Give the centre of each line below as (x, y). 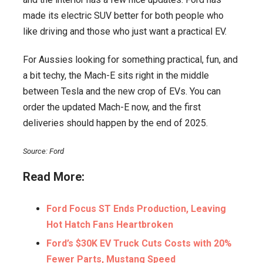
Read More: (54, 177)
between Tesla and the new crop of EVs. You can (122, 91)
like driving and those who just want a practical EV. (125, 31)
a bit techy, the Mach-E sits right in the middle (116, 75)
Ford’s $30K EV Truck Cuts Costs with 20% (139, 244)
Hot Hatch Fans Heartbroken (110, 225)
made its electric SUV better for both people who (123, 15)
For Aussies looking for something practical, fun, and (130, 59)
